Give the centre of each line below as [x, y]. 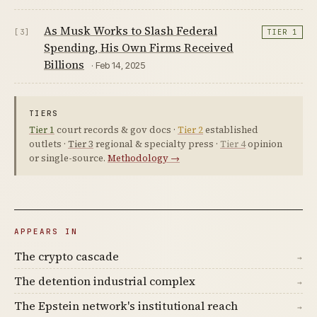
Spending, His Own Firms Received [139, 47]
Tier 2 [190, 129]
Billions [64, 64]
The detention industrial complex [105, 281]
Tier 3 [81, 144]
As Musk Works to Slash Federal [131, 30]
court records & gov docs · [116, 129]
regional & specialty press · [157, 144]
